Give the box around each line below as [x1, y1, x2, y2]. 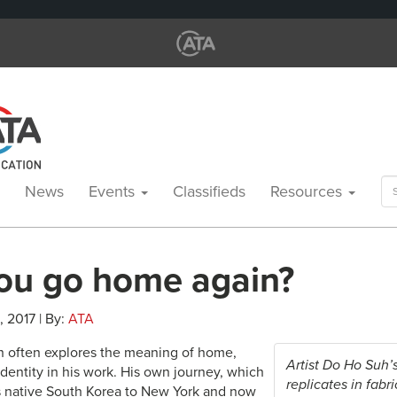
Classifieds [173, 182, 245, 201]
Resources [270, 182, 346, 201]
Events [89, 182, 139, 201]
